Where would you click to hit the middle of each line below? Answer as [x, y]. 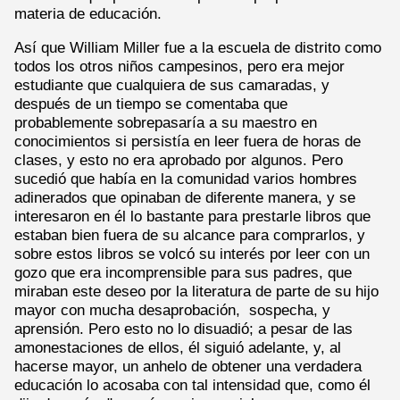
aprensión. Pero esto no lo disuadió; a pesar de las [183, 328]
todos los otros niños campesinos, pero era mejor [179, 66]
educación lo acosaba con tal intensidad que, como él [192, 384]
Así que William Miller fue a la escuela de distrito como [198, 47]
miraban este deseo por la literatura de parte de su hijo [196, 291]
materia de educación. [88, 14]
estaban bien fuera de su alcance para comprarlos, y [190, 234]
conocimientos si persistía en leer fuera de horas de [187, 141]
